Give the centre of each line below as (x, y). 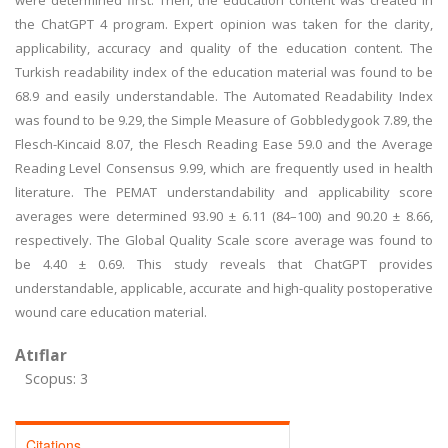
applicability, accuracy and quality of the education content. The (224, 48)
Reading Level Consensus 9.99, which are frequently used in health (224, 168)
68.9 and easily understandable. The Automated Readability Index (224, 96)
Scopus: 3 (56, 378)
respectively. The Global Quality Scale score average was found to (224, 240)
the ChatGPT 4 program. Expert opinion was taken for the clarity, (224, 24)
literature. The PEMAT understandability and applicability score (224, 192)
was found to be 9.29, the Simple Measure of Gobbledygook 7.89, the (224, 120)
